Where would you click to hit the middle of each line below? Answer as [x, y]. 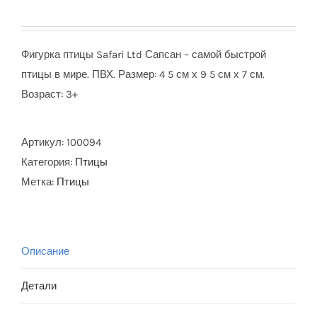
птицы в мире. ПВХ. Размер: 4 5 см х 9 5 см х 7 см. [143, 74]
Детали [39, 286]
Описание [45, 251]
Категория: [48, 162]
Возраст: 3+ [50, 94]
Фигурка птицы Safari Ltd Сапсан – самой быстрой [144, 54]
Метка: [39, 182]
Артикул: [44, 142]
